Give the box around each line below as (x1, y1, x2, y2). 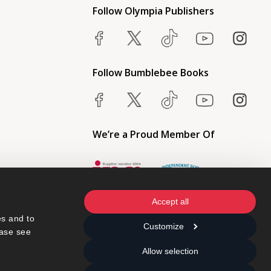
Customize (143, 221, 184, 231)
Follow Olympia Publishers (92, 4, 214, 18)
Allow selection (142, 246, 198, 256)
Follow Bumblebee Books (92, 66, 209, 80)
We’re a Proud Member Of (92, 128, 215, 142)
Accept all (151, 197, 189, 206)
